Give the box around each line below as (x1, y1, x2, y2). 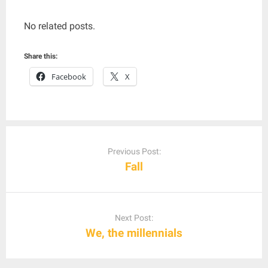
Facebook (51, 71, 86, 82)
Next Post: (115, 213, 153, 223)
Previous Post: (107, 147, 161, 157)
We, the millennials (86, 226, 182, 240)
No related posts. (24, 20, 95, 32)
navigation (5, 142, 50, 154)
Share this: (24, 52, 57, 60)
